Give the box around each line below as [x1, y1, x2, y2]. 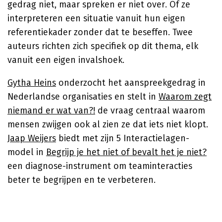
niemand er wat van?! [7, 105, 95, 116]
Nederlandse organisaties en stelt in [7, 91, 159, 102]
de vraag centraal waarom [95, 105, 205, 116]
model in [7, 147, 46, 158]
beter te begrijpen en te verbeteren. [7, 174, 156, 185]
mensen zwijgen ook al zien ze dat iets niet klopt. [7, 119, 208, 130]
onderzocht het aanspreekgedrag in [56, 77, 206, 88]
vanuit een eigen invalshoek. [7, 55, 124, 65]
